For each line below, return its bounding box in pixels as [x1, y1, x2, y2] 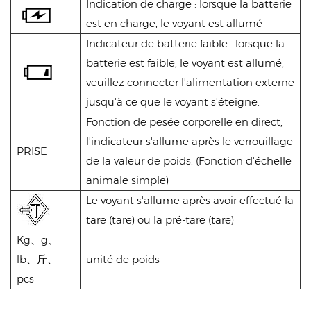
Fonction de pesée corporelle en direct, [86, 115, 283, 128]
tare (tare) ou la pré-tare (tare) [86, 212, 234, 226]
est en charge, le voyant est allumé [86, 16, 262, 30]
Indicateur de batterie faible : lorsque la [86, 36, 285, 50]
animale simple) [86, 173, 169, 187]
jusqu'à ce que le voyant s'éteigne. [86, 94, 260, 108]
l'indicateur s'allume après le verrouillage [86, 134, 293, 148]
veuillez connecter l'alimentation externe [86, 75, 294, 89]
